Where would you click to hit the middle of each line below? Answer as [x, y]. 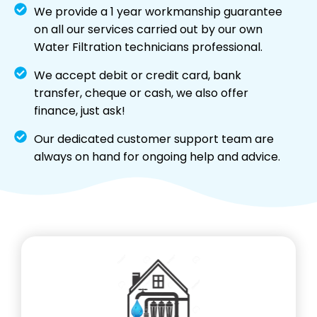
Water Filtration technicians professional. [148, 47]
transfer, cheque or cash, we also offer [141, 93]
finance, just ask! [79, 111]
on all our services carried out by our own [148, 30]
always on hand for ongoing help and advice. [157, 157]
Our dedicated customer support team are [154, 139]
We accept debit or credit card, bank [137, 76]
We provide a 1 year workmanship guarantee [158, 12]
